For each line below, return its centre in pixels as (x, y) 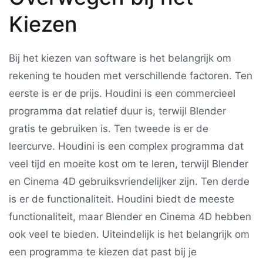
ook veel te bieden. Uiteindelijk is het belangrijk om (129, 234)
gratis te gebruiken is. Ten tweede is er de (109, 128)
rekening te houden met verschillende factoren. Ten (131, 75)
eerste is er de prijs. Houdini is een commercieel (122, 93)
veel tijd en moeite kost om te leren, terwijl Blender (129, 163)
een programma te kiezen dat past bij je (103, 252)
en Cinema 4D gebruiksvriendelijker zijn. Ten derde (129, 181)
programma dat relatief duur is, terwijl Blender (117, 111)
